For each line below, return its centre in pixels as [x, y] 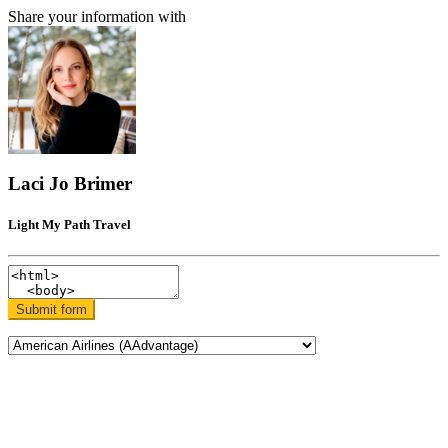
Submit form [51, 310]
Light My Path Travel [69, 224]
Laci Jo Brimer [70, 183]
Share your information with [97, 16]
